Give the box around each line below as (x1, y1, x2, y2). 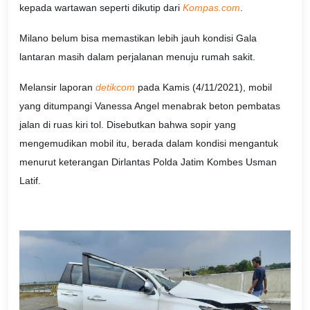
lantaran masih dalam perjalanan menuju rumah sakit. (19, 51, 255, 63)
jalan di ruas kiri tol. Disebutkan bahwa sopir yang (19, 118, 236, 130)
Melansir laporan (19, 81, 95, 93)
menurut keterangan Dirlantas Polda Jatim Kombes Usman (19, 156, 277, 167)
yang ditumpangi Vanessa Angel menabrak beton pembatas (19, 100, 280, 111)
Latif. (19, 174, 41, 186)
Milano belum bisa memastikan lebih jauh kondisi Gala (19, 33, 257, 44)
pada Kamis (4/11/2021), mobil (135, 81, 272, 93)
